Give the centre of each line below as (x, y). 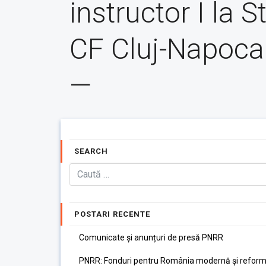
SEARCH (91, 151)
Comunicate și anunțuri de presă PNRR (151, 237)
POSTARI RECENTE (112, 214)
